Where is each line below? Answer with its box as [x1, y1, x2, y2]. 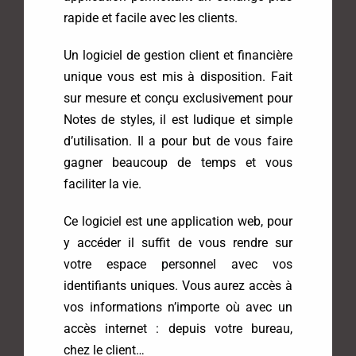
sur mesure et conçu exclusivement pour [63, 91, 293, 106]
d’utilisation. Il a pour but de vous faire [63, 133, 293, 149]
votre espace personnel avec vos [63, 257, 293, 273]
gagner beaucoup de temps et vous [63, 155, 293, 171]
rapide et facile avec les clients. [63, 10, 238, 26]
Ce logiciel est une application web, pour [63, 214, 293, 230]
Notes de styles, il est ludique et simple [63, 112, 293, 128]
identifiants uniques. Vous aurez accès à [63, 278, 293, 294]
